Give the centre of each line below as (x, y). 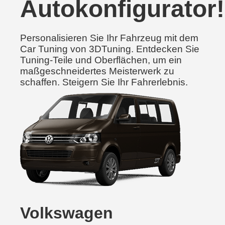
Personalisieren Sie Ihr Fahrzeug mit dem (109, 38)
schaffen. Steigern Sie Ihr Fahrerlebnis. (104, 82)
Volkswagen (67, 213)
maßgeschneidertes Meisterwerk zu (97, 71)
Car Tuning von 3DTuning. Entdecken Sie (110, 49)
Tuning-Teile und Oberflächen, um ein (101, 60)
